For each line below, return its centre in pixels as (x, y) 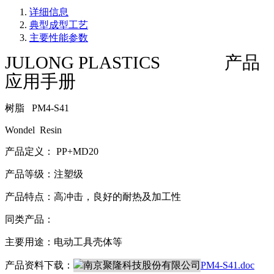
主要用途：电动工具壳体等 (64, 242)
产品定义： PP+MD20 (66, 152)
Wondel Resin (33, 130)
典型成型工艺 (59, 25)
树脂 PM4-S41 (46, 108)
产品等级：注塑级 (44, 174)
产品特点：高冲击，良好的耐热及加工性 (94, 197)
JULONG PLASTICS (83, 63)
